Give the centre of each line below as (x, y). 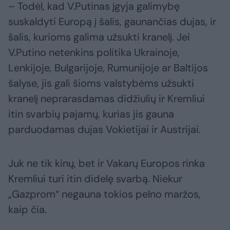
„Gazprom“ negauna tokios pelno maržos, (104, 194)
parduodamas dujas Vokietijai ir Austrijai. (104, 130)
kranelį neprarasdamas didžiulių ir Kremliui (107, 99)
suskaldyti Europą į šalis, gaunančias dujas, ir (112, 22)
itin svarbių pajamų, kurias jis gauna (91, 114)
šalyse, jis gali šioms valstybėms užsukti (101, 83)
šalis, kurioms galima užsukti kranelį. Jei (99, 37)
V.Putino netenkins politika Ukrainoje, (94, 53)
